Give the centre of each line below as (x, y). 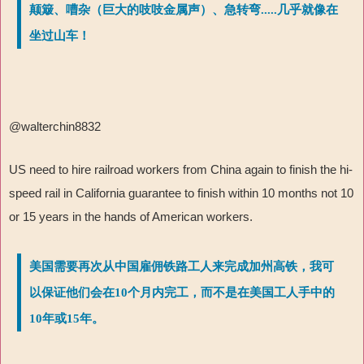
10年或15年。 (67, 319)
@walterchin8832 (55, 127)
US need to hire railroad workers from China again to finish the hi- (181, 170)
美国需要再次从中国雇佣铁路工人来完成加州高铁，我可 (182, 267)
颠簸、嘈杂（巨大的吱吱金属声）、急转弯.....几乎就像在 (184, 10)
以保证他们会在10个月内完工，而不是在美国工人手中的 (182, 293)
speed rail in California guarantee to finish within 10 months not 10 (181, 193)
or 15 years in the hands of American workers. (131, 217)
